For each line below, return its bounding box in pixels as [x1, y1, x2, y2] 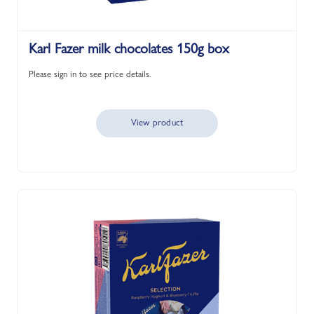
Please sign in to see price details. [29, 68, 151, 79]
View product [130, 116, 184, 128]
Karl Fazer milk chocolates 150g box [29, 40, 229, 57]
